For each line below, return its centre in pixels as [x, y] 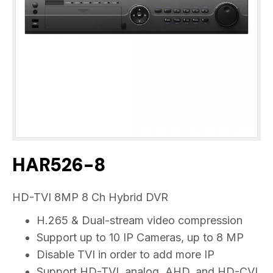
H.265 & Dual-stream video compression [140, 220]
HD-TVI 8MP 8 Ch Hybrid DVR [90, 197]
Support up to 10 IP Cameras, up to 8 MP [140, 237]
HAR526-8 [59, 165]
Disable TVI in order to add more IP [126, 254]
